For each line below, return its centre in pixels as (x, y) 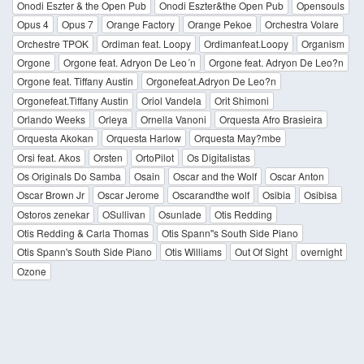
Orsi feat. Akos (49, 157)
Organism (323, 43)
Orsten (108, 157)
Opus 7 (78, 24)
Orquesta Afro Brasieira (271, 119)
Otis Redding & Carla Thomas (83, 233)
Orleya (113, 119)
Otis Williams (193, 252)
